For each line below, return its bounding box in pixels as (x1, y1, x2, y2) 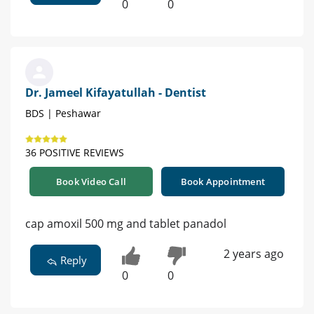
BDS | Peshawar (25, 107, 101, 121)
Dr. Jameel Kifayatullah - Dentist (25, 85, 206, 101)
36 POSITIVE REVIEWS (25, 146, 124, 160)
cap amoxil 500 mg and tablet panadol (25, 216, 226, 232)
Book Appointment (180, 175, 266, 189)
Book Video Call (56, 175, 126, 189)
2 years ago (223, 246, 284, 262)
